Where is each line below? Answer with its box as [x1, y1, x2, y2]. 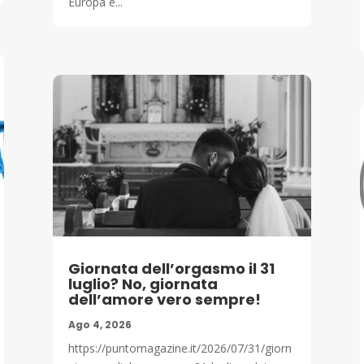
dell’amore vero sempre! [67, 289, 261, 310]
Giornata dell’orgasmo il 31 [67, 258, 275, 279]
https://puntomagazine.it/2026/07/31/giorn [67, 340, 292, 357]
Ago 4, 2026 [67, 318, 132, 332]
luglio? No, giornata [67, 274, 218, 295]
